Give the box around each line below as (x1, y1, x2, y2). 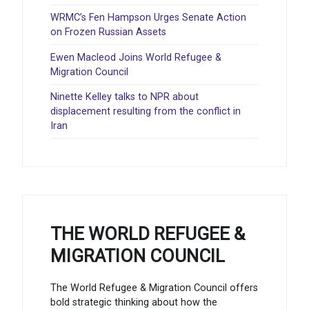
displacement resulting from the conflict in (50, 106, 241, 118)
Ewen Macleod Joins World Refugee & (50, 51, 221, 63)
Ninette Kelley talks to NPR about (50, 91, 199, 103)
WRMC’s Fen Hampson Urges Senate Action (50, 12, 246, 24)
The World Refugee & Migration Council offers (50, 281, 258, 294)
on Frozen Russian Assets (50, 26, 166, 39)
